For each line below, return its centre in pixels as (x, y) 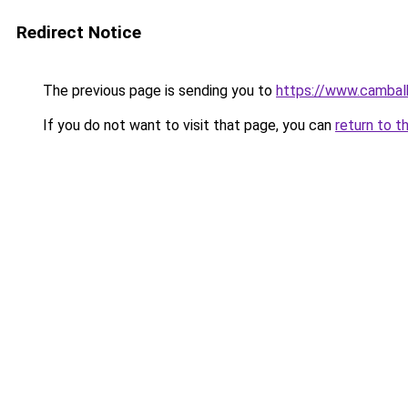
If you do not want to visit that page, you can (187, 125)
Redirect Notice (79, 32)
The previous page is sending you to (158, 91)
